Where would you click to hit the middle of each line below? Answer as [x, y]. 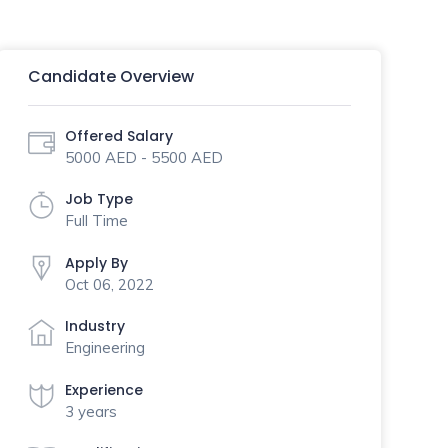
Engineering [104, 347]
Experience [103, 389]
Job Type [98, 199]
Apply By [96, 262]
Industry [94, 326]
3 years [90, 411]
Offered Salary [118, 135]
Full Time [96, 220]
